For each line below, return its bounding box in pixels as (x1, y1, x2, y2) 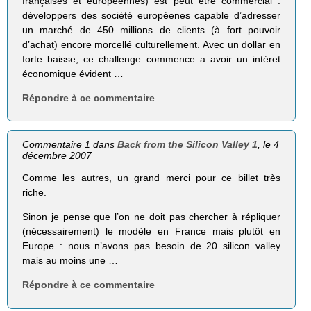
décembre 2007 (22, 150, 92, 162)
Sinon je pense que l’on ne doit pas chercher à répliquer (22, 211, 280, 223)
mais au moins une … (22, 255, 119, 267)
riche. (22, 187, 47, 199)
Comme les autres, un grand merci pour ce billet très (22, 172, 280, 184)
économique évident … (22, 68, 124, 80)
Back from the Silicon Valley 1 (117, 139, 258, 151)
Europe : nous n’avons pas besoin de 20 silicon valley (22, 240, 280, 252)
